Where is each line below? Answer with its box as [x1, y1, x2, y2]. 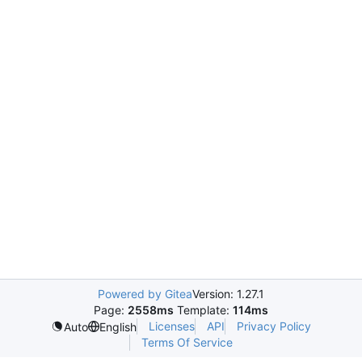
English [99, 319, 137, 334]
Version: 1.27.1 [192, 287, 264, 301]
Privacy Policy [237, 319, 311, 333]
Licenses [149, 319, 195, 333]
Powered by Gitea [98, 287, 192, 301]
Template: [174, 303, 233, 317]
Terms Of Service [141, 335, 233, 349]
